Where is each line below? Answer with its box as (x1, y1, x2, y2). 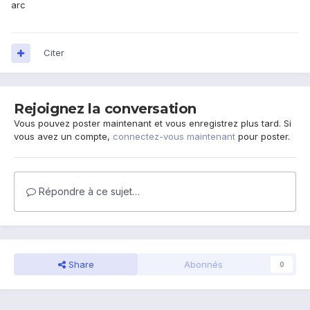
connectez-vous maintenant (113, 131, 235, 143)
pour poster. (235, 131, 290, 143)
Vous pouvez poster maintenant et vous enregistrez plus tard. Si (14, 118, 291, 129)
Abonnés (183, 259, 223, 271)
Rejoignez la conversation (14, 100, 197, 118)
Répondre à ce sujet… (36, 185, 140, 198)
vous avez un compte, (14, 131, 113, 143)
